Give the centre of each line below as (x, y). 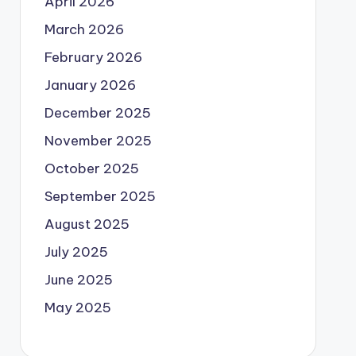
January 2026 (90, 85)
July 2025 (76, 252)
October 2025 (91, 169)
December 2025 (97, 113)
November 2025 (98, 141)
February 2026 (93, 58)
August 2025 (87, 224)
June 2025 (78, 280)
